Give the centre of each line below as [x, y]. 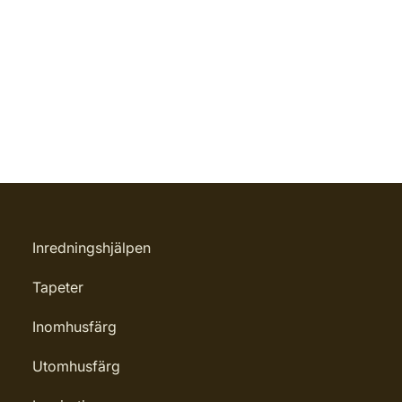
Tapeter [58, 287]
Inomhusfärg [74, 327]
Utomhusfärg [76, 366]
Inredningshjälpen [92, 248]
